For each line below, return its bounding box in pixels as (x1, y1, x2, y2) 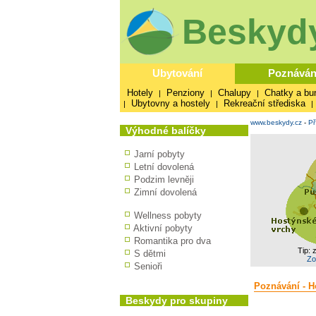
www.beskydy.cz (250, 119, 302, 126)
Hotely (126, 87, 153, 98)
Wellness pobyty (133, 210, 202, 221)
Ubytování (152, 67, 202, 79)
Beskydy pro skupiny (125, 295, 228, 306)
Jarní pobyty (133, 149, 185, 159)
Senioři (133, 261, 162, 272)
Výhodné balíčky (125, 125, 206, 136)
